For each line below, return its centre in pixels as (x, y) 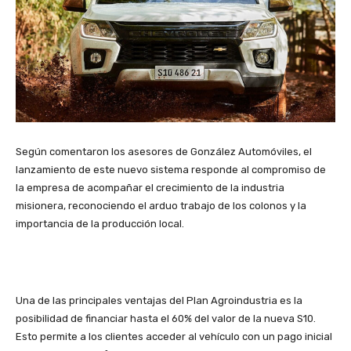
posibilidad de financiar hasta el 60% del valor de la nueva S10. (166, 319)
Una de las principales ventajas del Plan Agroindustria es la (159, 301)
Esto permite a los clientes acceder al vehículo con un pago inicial (174, 337)
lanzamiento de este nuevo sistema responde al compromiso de (171, 170)
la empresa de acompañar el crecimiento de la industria (150, 188)
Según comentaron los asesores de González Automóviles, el (164, 152)
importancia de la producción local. (100, 224)
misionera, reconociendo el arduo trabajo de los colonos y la (161, 206)
